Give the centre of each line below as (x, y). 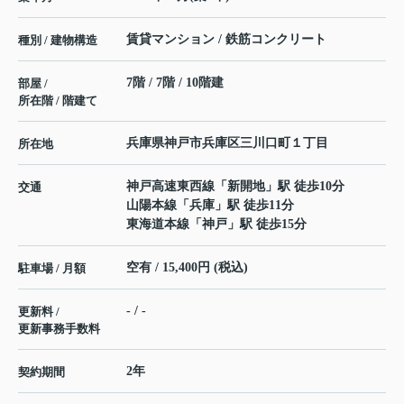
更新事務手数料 (59, 328)
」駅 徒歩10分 (305, 186)
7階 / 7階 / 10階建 (175, 82)
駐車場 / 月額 (52, 268)
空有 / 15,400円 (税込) (187, 267)
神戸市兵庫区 (202, 142)
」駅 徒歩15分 (267, 224)
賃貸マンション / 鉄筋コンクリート (226, 39)
